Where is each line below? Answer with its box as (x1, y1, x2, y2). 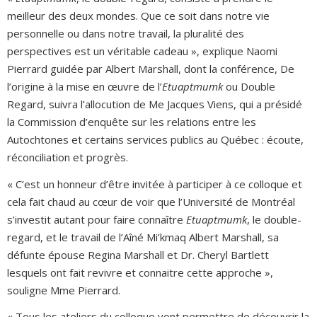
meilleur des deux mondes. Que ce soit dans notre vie (7, 8, 270, 23)
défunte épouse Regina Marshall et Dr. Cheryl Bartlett (7, 247, 269, 262)
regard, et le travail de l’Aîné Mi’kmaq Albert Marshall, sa (7, 229, 279, 244)
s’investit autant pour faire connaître (7, 212, 186, 226)
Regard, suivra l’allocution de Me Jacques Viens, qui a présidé (7, 97, 302, 111)
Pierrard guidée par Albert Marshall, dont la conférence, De (7, 62, 294, 76)
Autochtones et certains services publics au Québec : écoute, (7, 132, 304, 146)
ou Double (223, 79, 275, 93)
